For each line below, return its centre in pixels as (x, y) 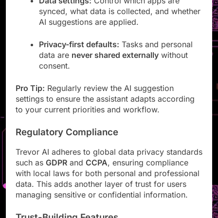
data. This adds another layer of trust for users (101, 193)
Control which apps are (136, 9)
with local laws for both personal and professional (108, 182)
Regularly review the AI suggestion (109, 97)
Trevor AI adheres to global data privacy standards (109, 161)
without (173, 64)
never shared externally (115, 64)
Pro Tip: (30, 97)
